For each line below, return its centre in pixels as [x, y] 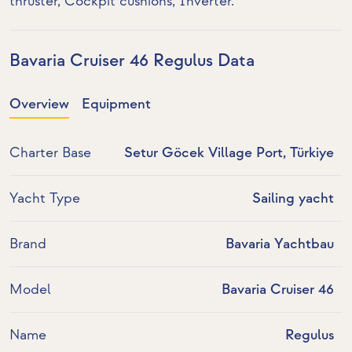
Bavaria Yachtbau [279, 244]
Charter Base [50, 153]
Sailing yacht [293, 199]
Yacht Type [45, 199]
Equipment [116, 104]
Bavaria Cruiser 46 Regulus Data [132, 61]
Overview [39, 104]
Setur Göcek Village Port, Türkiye [229, 153]
